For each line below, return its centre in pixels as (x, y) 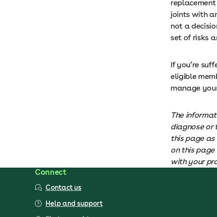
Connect (51, 172)
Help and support (74, 203)
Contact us (63, 187)
